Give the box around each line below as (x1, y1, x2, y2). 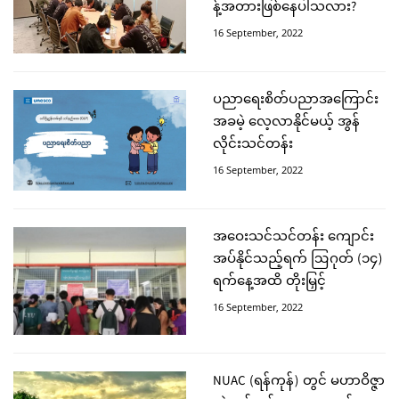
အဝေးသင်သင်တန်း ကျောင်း (213, 225, 374, 249)
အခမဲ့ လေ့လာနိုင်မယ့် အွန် (213, 110, 360, 134)
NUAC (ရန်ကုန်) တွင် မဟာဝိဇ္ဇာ (213, 370, 385, 395)
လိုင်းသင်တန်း (213, 133, 293, 157)
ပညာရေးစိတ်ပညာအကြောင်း (213, 88, 379, 112)
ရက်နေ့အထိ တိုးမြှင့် (213, 270, 326, 294)
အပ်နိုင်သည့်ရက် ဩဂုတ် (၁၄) (213, 248, 383, 272)
